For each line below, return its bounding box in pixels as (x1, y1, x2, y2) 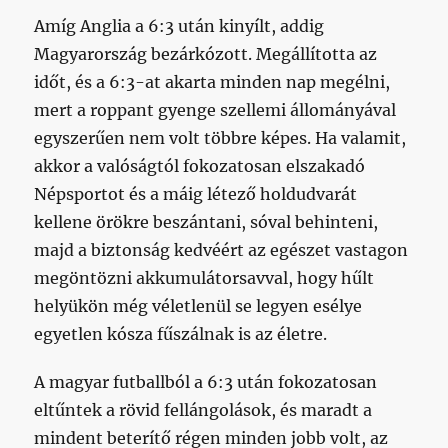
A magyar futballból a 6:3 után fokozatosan (34, 371, 378, 392)
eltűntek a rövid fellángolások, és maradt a (34, 399, 373, 420)
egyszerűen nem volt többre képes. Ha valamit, (34, 127, 407, 148)
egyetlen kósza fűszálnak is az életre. (34, 323, 328, 344)
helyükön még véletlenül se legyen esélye (34, 295, 363, 316)
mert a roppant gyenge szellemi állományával (34, 99, 397, 120)
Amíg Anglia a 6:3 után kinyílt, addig (34, 15, 325, 36)
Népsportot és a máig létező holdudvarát (34, 183, 358, 204)
